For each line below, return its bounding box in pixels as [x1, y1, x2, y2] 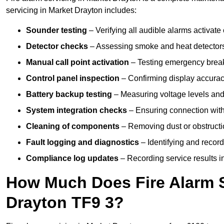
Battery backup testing [26, 90, 112, 99]
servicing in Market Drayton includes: [6, 6, 136, 15]
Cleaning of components [26, 122, 119, 131]
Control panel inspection [26, 74, 119, 83]
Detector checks [26, 42, 88, 51]
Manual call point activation [26, 58, 129, 67]
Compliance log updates [26, 154, 118, 163]
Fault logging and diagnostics [26, 138, 139, 147]
